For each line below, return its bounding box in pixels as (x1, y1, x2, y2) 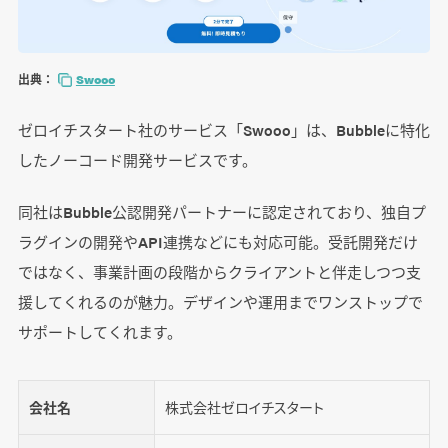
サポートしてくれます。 (17, 320, 182, 342)
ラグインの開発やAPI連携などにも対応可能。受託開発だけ (17, 230, 418, 252)
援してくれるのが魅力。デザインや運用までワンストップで (17, 290, 423, 312)
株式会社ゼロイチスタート (164, 396, 324, 417)
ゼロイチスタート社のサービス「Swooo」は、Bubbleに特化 (17, 118, 430, 140)
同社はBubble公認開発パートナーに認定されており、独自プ (17, 200, 426, 222)
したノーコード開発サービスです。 (17, 148, 257, 170)
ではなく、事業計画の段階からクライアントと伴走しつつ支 (17, 260, 421, 282)
